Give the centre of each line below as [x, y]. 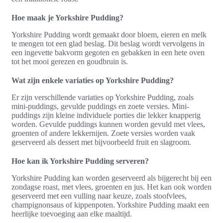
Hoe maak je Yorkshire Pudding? [67, 17]
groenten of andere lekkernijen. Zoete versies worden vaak [103, 133]
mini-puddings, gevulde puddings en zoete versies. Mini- [100, 106]
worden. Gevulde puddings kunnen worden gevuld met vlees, [108, 124]
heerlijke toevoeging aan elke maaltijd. [72, 214]
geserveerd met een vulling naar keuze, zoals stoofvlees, [99, 196]
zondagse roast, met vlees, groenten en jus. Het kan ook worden [111, 187]
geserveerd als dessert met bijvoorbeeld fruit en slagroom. [101, 142]
